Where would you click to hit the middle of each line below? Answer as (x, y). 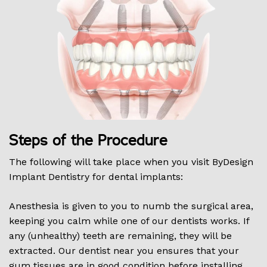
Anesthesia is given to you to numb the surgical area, (131, 206)
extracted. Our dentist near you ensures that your (124, 251)
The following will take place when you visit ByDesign (131, 162)
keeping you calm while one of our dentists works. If (129, 221)
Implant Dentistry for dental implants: (96, 177)
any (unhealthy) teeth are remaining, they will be (120, 236)
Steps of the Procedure (88, 141)
